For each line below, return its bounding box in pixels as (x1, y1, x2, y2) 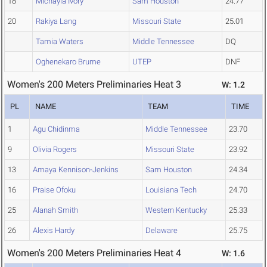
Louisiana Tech (145, 185, 197, 195)
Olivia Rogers (33, 145, 77, 154)
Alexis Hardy (33, 226, 74, 235)
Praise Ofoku (33, 185, 76, 195)
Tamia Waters (36, 37, 83, 46)
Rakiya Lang (36, 17, 76, 26)
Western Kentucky (145, 206, 207, 215)
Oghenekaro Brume (36, 57, 101, 67)
